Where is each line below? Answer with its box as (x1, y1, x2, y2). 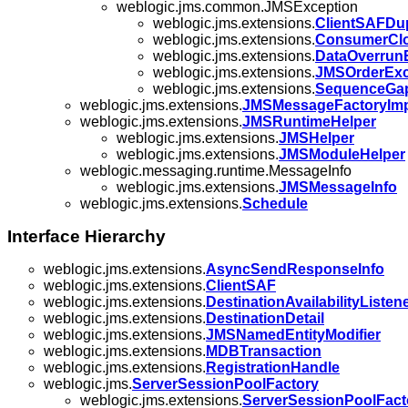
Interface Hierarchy (7, 226, 166, 246)
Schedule (242, 195, 308, 211)
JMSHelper (279, 129, 354, 146)
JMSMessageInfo (279, 178, 397, 195)
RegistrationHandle (206, 359, 340, 375)
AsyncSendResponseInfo (206, 260, 384, 277)
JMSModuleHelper (279, 146, 405, 162)
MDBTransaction (206, 342, 321, 359)
